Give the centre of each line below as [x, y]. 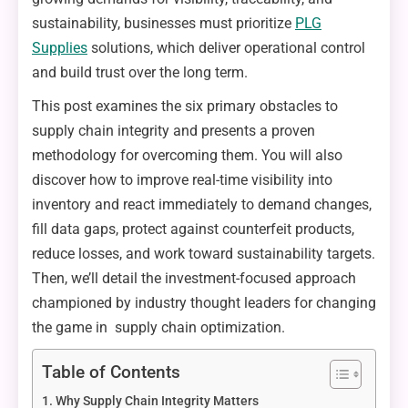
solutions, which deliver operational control [226, 47]
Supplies [60, 47]
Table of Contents [111, 372]
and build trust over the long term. [140, 72]
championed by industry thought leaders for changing [204, 302]
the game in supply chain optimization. [158, 327]
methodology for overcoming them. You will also [187, 155]
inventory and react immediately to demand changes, [202, 204]
